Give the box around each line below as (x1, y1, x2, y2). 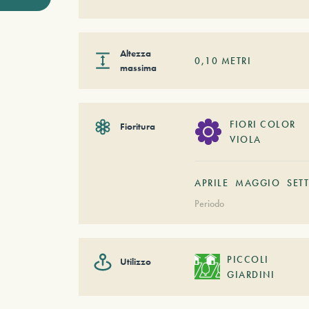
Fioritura (119, 120, 155, 133)
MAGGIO (235, 176, 281, 189)
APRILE (195, 176, 229, 189)
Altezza (119, 46, 151, 59)
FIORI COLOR (230, 117, 296, 130)
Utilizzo (119, 255, 151, 268)
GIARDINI (227, 268, 275, 281)
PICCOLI (227, 252, 269, 266)
